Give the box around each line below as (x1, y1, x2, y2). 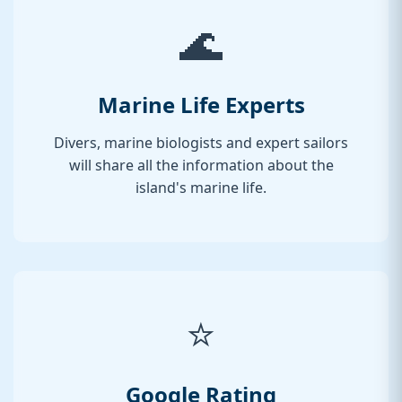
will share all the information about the (68, 155, 334, 176)
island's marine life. (135, 178, 267, 198)
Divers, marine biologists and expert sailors (54, 133, 348, 153)
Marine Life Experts (97, 90, 305, 120)
